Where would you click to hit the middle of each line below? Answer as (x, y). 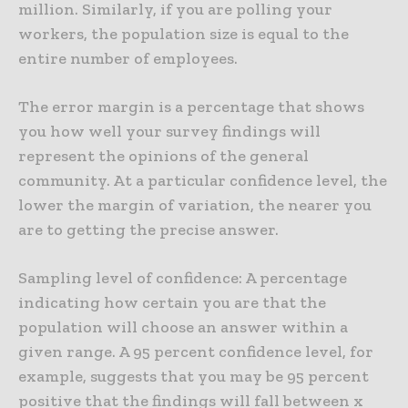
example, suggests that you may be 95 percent (194, 377)
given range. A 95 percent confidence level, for (196, 352)
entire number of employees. (128, 59)
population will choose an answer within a (183, 327)
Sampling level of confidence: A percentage (183, 278)
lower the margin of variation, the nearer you (195, 205)
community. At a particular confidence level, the (203, 181)
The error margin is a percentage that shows (191, 107)
